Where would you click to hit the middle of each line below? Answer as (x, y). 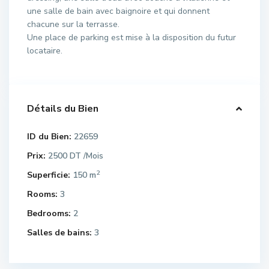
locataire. (45, 50)
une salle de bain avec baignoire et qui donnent (118, 11)
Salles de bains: (59, 232)
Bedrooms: (49, 213)
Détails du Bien (63, 108)
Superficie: (49, 175)
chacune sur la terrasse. (73, 24)
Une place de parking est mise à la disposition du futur (131, 37)
